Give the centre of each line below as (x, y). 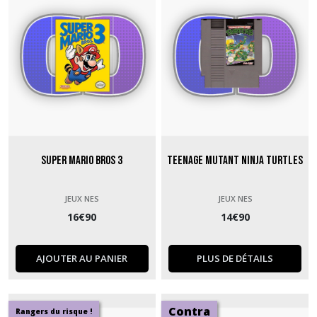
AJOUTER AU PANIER (82, 258)
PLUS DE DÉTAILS (235, 258)
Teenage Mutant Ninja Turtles (235, 160)
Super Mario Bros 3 (82, 160)
